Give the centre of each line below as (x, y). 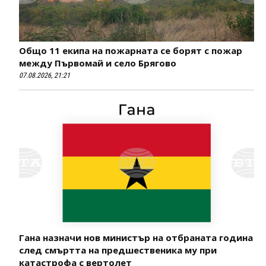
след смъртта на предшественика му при (118, 250)
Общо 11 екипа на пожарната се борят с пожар (131, 50)
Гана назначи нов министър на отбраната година (136, 238)
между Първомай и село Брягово (98, 63)
